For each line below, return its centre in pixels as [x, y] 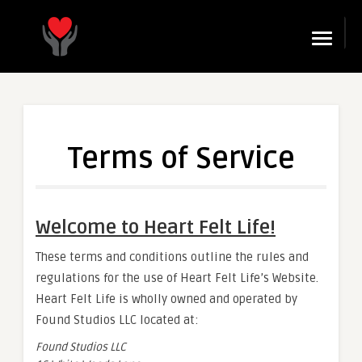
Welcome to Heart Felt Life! [156, 227]
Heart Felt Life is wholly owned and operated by [166, 299]
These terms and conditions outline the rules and [172, 257]
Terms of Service [181, 159]
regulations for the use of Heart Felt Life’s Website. [177, 278]
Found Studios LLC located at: [117, 320]
